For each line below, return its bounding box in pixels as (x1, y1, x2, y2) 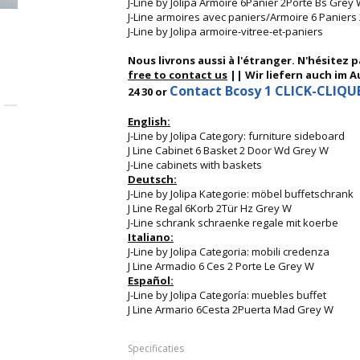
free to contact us (128, 67, 227, 82)
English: (128, 114, 170, 129)
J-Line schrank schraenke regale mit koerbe (128, 215, 338, 230)
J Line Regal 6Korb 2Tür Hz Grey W (128, 201, 292, 215)
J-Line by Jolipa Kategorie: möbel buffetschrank (128, 186, 354, 201)
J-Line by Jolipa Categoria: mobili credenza (128, 244, 329, 259)
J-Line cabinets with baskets (128, 157, 262, 172)
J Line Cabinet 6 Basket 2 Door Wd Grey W (128, 143, 329, 157)
